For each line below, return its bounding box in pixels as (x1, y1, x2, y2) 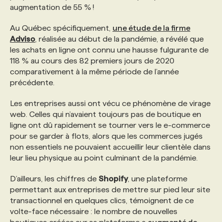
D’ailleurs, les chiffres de (10, 174, 99, 183)
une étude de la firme (112, 24, 190, 32)
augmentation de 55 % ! (10, 3, 94, 11)
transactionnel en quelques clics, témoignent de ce (10, 196, 194, 205)
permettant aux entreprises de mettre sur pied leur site (10, 185, 210, 194)
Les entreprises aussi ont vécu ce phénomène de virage (10, 99, 211, 108)
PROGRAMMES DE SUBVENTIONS (32, 19, 155, 28)
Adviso (10, 35, 35, 43)
